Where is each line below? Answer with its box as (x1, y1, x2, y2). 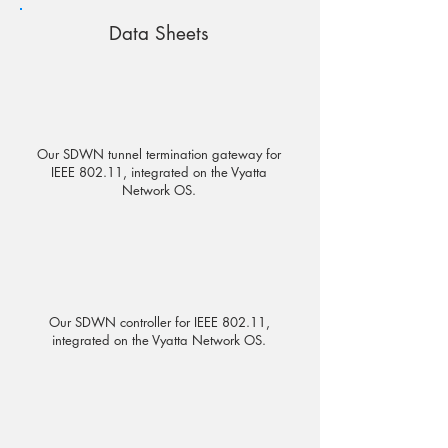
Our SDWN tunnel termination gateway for (37, 145, 281, 163)
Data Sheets (109, 21, 209, 46)
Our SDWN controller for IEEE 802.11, (48, 313, 270, 331)
